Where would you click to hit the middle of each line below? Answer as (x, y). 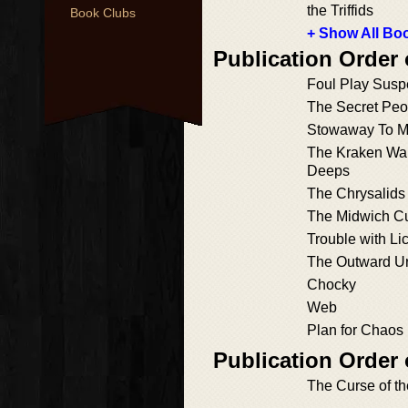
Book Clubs (103, 13)
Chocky (331, 285)
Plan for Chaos (355, 330)
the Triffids (340, 10)
